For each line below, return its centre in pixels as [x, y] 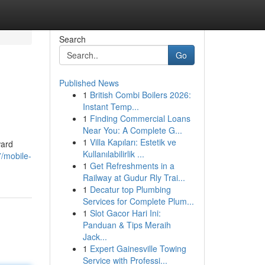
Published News [89, 83]
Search [72, 39]
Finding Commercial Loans [140, 118]
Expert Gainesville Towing [138, 248]
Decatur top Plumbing [130, 189]
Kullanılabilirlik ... [113, 154]
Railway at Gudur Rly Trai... [134, 177]
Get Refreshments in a [132, 166]
